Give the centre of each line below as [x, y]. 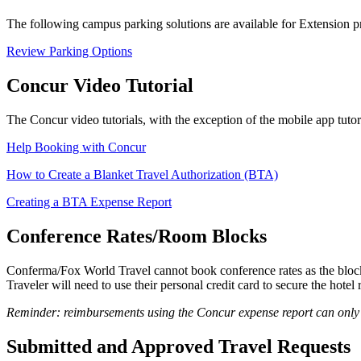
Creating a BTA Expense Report [89, 202]
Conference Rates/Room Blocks [137, 236]
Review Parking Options [69, 52]
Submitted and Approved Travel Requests [178, 346]
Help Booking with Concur [76, 147]
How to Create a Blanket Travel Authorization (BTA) [142, 175]
